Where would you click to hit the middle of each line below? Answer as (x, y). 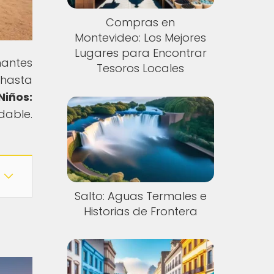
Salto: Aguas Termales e (140, 196)
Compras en (141, 23)
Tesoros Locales (141, 68)
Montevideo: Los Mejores (141, 38)
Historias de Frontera (140, 211)
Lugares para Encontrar (140, 53)
